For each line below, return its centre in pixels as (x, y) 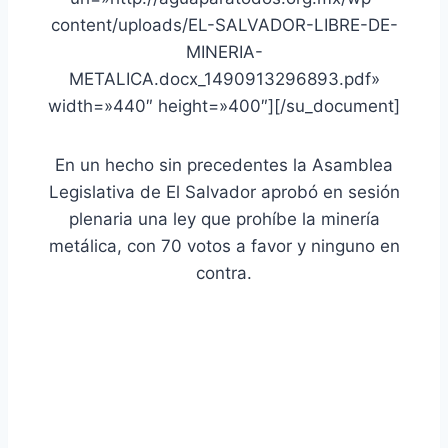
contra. (224, 272)
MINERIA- (224, 51)
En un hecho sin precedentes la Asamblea (224, 164)
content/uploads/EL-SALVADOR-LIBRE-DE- (224, 24)
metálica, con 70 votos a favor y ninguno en (224, 245)
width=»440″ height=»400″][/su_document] (224, 105)
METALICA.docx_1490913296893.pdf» (224, 78)
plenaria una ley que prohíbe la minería (224, 218)
